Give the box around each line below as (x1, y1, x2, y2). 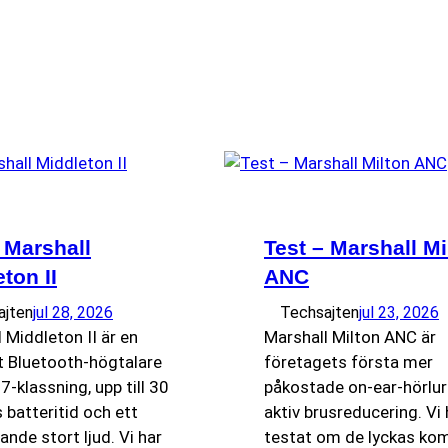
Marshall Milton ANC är (264, 327, 436, 347)
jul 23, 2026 (359, 303, 439, 322)
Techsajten (280, 303, 359, 322)
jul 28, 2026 (33, 303, 113, 322)
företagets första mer (264, 352, 433, 372)
